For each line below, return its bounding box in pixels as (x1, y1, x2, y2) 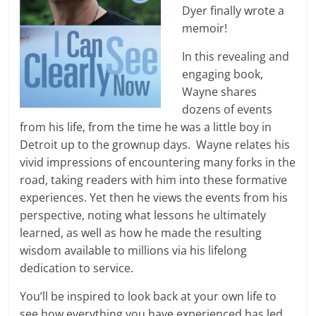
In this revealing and (182, 49, 290, 65)
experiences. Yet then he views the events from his (20, 190, 288, 206)
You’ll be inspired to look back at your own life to (20, 288, 277, 305)
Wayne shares (182, 84, 257, 100)
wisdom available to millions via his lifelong (20, 243, 248, 259)
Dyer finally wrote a (182, 3, 285, 19)
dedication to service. (20, 260, 134, 276)
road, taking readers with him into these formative (20, 172, 288, 188)
